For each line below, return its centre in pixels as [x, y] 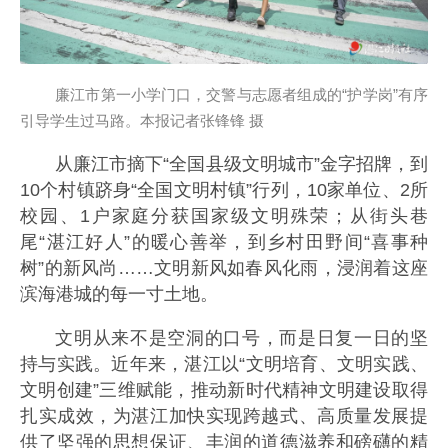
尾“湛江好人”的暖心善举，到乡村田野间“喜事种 [224, 241]
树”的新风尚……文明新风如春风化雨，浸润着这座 [224, 267]
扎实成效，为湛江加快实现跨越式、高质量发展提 [224, 415]
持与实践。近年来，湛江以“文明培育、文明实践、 [224, 363]
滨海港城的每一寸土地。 [119, 293]
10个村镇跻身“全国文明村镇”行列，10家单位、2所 [224, 189]
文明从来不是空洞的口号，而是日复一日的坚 [241, 337]
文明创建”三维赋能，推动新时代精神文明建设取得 [224, 389]
